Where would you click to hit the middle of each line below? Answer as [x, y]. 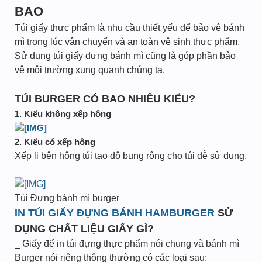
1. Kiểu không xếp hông [63, 114]
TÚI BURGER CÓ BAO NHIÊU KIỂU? [105, 99]
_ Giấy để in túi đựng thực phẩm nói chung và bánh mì [127, 244]
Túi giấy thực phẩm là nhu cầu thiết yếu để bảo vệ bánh [130, 28]
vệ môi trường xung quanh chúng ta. [90, 70]
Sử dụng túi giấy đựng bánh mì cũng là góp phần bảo [125, 56]
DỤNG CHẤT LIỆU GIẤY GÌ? [84, 229]
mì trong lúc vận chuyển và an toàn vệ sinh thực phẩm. [127, 42]
